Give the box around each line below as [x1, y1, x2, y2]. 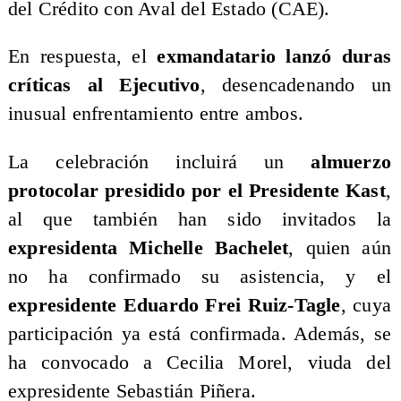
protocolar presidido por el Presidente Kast [7, 179, 386, 201]
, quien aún [288, 236, 392, 259]
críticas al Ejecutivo [7, 74, 200, 97]
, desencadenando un [200, 74, 392, 97]
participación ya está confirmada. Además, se [7, 322, 392, 345]
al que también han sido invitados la [7, 208, 392, 230]
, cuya [340, 294, 392, 316]
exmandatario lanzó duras [157, 46, 392, 68]
